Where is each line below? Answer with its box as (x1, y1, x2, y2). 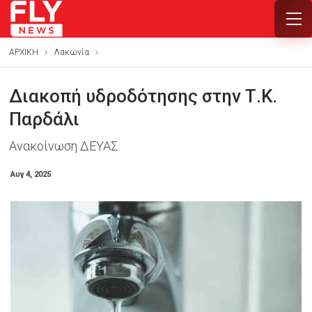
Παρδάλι (8, 109, 79, 130)
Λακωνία (53, 47, 89, 57)
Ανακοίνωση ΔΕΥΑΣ (8, 139, 118, 153)
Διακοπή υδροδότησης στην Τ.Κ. (8, 86, 277, 107)
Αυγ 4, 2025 (10, 170, 51, 179)
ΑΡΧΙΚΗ (8, 47, 38, 57)
